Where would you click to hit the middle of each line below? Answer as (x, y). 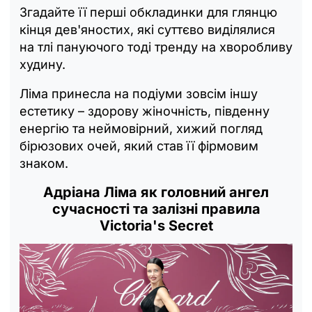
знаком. (44, 163)
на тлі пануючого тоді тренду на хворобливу (156, 47)
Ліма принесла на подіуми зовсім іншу (139, 93)
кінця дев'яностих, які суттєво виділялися (147, 29)
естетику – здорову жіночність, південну (145, 111)
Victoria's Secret (156, 225)
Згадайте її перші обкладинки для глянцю (148, 12)
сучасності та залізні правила (156, 209)
